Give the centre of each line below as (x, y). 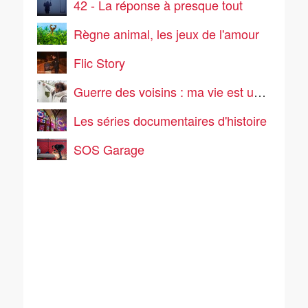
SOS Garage (109, 149)
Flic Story (99, 63)
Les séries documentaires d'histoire (170, 120)
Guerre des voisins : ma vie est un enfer (164, 91)
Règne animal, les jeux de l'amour (166, 34)
